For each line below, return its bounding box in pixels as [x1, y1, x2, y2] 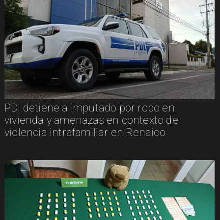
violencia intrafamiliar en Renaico [4, 126, 165, 138]
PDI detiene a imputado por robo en [4, 101, 175, 114]
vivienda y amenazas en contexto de [4, 113, 178, 126]
